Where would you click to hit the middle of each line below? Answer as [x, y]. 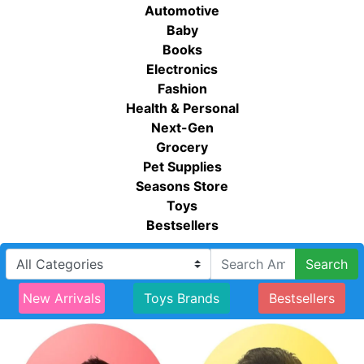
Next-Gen [182, 127]
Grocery [182, 147]
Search [327, 264]
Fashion [182, 88]
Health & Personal [182, 108]
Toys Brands [181, 298]
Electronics [182, 69]
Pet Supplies [182, 166]
